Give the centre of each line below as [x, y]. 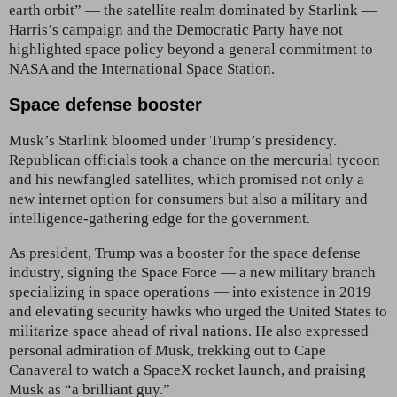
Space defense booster [105, 104]
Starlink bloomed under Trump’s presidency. [198, 140]
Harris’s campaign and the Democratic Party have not [176, 29]
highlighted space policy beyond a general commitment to [191, 49]
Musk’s [32, 140]
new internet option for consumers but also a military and [188, 198]
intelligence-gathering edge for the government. [160, 218]
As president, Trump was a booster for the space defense [185, 253]
